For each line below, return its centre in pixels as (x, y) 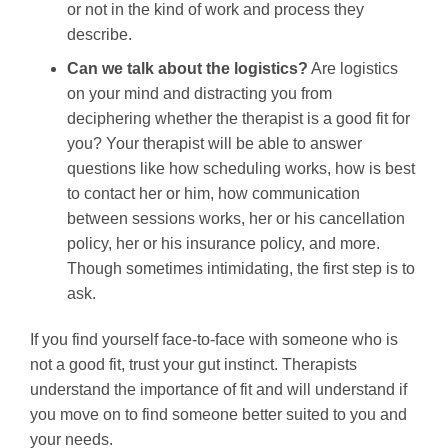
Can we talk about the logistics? (187, 69)
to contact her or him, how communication (213, 194)
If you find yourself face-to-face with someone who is (214, 340)
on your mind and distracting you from (199, 94)
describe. (99, 34)
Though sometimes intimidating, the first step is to (240, 269)
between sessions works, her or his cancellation (235, 219)
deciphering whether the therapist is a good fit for (238, 119)
